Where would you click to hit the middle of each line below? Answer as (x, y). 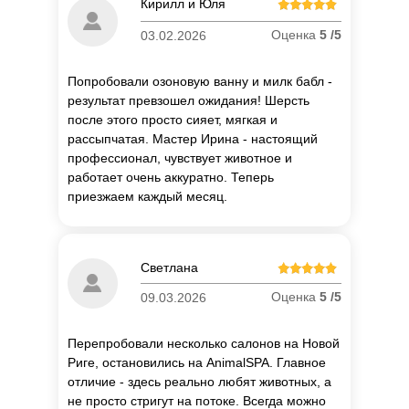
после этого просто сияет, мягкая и (173, 120)
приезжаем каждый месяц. (147, 197)
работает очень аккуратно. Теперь (171, 178)
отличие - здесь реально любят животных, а (199, 382)
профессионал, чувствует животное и (180, 158)
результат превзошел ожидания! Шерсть (189, 101)
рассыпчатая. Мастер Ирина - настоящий (193, 139)
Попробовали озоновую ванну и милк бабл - (200, 82)
